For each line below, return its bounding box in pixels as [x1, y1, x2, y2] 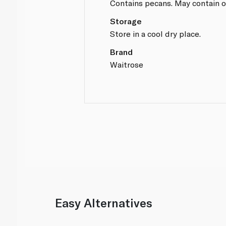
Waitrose [110, 59, 144, 69]
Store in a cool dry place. [110, 28, 201, 38]
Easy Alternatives [55, 196, 153, 210]
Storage [110, 16, 142, 26]
